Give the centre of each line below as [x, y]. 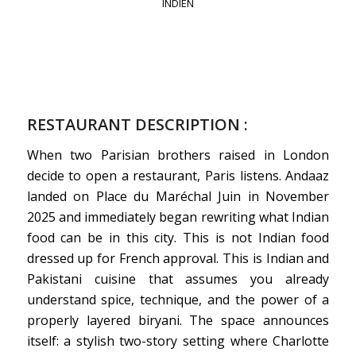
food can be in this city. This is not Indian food [178, 237]
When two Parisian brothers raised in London [178, 155]
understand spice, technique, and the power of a [178, 299]
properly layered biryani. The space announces [178, 320]
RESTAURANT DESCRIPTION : [137, 125]
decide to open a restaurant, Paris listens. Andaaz [178, 175]
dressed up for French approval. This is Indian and [178, 258]
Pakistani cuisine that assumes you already [178, 279]
